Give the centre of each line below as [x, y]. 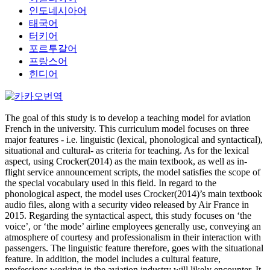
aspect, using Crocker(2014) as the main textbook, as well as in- [126, 161]
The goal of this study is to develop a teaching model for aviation [128, 118]
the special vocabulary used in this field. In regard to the [111, 183]
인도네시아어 [58, 11]
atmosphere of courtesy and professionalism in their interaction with [133, 237]
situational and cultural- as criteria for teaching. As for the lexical [127, 150]
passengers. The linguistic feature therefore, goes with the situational [134, 248]
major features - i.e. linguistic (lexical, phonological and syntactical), [134, 140]
